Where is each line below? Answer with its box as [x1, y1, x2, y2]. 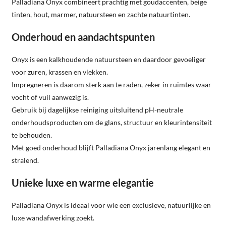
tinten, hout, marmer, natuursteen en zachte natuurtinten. [12, 10, 190, 19]
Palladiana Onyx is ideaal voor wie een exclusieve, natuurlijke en [12, 200, 211, 209]
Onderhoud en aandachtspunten [12, 30, 155, 43]
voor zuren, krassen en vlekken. [12, 67, 108, 76]
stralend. [12, 155, 39, 164]
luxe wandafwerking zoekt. [12, 213, 94, 222]
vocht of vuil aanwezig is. [12, 92, 89, 101]
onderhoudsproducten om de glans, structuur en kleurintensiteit [12, 118, 212, 127]
